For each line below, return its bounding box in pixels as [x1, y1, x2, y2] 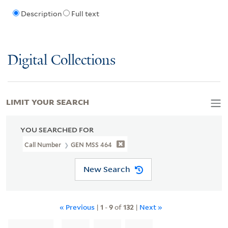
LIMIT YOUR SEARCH [6, 95, 89, 107]
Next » [139, 202, 162, 212]
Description [20, 10, 62, 18]
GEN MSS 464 [71, 140, 112, 149]
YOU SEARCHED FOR [20, 125, 94, 134]
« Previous [60, 202, 96, 212]
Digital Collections [8, 52, 116, 69]
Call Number [24, 140, 63, 149]
